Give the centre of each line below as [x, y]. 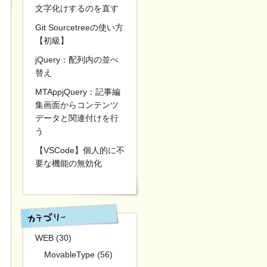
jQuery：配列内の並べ [77, 60]
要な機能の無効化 [69, 163]
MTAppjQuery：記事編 [78, 92]
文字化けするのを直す [77, 8]
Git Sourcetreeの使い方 [79, 27]
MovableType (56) [78, 254]
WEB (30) [53, 238]
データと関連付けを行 [77, 118]
